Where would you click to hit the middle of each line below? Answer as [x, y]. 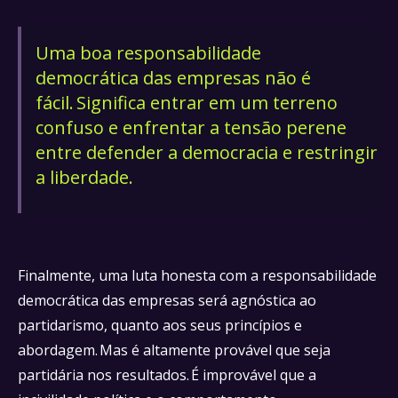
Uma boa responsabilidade [148, 53]
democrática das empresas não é [173, 78]
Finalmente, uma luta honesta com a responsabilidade [197, 275]
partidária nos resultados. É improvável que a [167, 375]
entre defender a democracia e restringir [207, 152]
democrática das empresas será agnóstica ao [167, 300]
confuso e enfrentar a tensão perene [191, 127]
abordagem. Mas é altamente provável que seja [174, 350]
